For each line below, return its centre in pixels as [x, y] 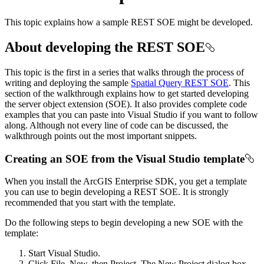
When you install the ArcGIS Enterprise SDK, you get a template [126, 181]
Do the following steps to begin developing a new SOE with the [124, 223]
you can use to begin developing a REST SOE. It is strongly [117, 192]
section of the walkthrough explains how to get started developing [127, 93]
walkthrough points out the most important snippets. [101, 136]
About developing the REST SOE [105, 47]
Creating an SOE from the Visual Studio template [125, 159]
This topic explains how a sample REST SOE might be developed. [129, 22]
